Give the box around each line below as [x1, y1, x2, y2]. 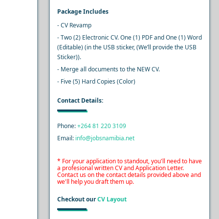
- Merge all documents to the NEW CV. [57, 65, 160, 73]
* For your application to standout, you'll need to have [57, 157, 202, 165]
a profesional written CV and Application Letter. [57, 164, 184, 172]
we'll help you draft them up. [57, 177, 134, 186]
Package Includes [57, 7, 109, 16]
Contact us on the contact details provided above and [57, 171, 201, 179]
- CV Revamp [57, 21, 91, 29]
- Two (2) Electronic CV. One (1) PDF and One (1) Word [57, 33, 202, 42]
